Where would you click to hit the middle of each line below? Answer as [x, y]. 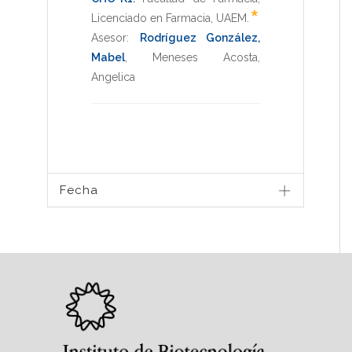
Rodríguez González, [200, 37]
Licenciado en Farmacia [151, 18]
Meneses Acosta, [206, 57]
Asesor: [115, 37]
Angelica [113, 77]
